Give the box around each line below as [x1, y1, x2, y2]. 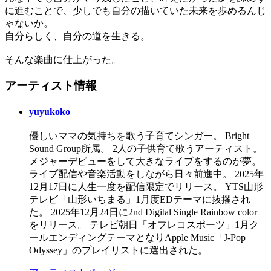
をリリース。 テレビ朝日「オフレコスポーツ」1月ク [29, 220, 259, 230]
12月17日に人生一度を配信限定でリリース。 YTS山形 [29, 181, 263, 192]
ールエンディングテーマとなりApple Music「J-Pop [29, 232, 246, 243]
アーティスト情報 [5, 79, 97, 92]
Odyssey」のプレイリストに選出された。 [29, 245, 207, 256]
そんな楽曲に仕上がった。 [5, 54, 121, 65]
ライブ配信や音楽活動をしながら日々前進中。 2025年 [29, 169, 264, 180]
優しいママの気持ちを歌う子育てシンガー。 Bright [29, 131, 249, 142]
